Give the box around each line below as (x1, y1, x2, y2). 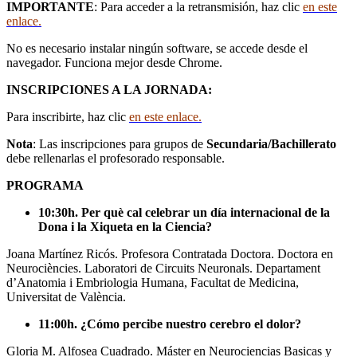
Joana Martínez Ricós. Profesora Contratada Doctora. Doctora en (6, 246, 333, 261)
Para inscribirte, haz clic (6, 109, 129, 124)
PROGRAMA (6, 178, 84, 192)
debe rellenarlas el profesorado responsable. (6, 151, 225, 165)
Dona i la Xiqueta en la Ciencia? (38, 219, 212, 233)
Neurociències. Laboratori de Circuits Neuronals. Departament (6, 261, 320, 275)
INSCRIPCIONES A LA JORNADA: (6, 82, 212, 96)
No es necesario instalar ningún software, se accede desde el (6, 41, 308, 55)
